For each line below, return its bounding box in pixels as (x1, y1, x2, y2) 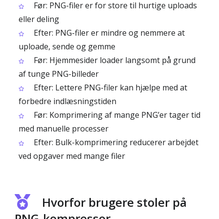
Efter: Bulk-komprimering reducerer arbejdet (32, 137, 198, 148)
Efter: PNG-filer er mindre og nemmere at (32, 27, 185, 38)
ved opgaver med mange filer (19, 151, 125, 161)
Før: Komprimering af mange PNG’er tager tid (32, 109, 200, 120)
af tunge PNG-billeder (19, 68, 99, 79)
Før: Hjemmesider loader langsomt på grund (32, 55, 196, 66)
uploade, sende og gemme (19, 41, 115, 52)
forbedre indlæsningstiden (19, 96, 116, 107)
